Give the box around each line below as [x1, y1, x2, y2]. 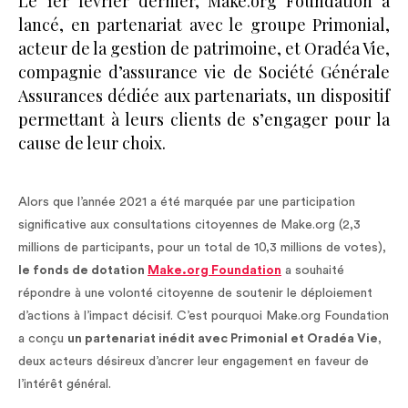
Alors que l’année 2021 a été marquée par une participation [18, 196, 355, 209]
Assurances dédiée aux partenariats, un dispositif [18, 85, 390, 107]
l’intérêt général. [18, 378, 111, 392]
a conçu [18, 332, 67, 346]
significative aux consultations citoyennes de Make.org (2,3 [18, 219, 361, 232]
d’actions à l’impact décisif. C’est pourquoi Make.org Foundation [18, 310, 389, 323]
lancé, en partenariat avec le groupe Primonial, [18, 14, 390, 36]
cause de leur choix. [18, 132, 166, 155]
